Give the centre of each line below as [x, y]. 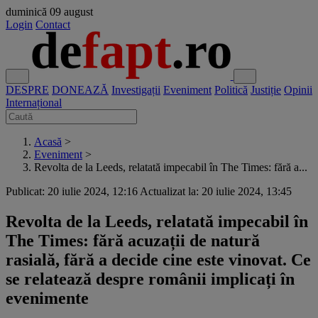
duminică [26, 12]
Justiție [266, 90]
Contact [53, 24]
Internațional [34, 103]
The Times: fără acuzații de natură [133, 240]
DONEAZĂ [80, 90]
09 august [71, 12]
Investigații [136, 90]
